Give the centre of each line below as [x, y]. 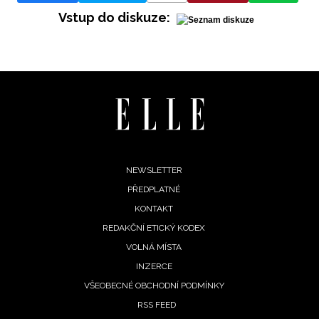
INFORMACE [64, 79]
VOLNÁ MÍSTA [154, 247]
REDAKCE [66, 104]
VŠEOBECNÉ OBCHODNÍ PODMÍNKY [154, 286]
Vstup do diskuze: [114, 18]
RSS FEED [157, 305]
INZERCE [154, 267]
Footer [42, 174]
